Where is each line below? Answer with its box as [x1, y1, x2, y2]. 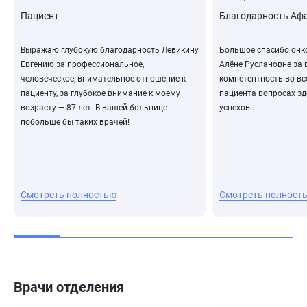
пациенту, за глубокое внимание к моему [21, 88, 180, 98]
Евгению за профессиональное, [21, 60, 144, 69]
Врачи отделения [14, 279, 124, 295]
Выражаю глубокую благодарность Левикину [21, 45, 199, 55]
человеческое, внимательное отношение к [21, 74, 186, 84]
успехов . [219, 103, 254, 112]
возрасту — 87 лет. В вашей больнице [21, 103, 167, 112]
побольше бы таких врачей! [21, 117, 130, 127]
